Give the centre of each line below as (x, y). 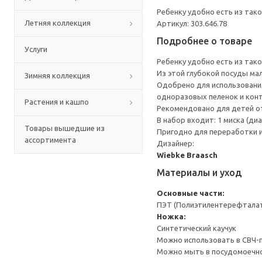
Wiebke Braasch (187, 155)
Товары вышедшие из (65, 128)
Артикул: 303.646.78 (192, 23)
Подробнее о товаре (204, 41)
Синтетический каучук (196, 228)
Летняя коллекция (58, 23)
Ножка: (171, 216)
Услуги (36, 49)
